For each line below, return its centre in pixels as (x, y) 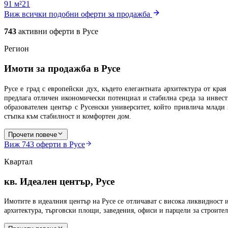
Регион (17, 49)
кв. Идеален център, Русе (59, 181)
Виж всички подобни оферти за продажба (77, 14)
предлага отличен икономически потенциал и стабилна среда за (104, 98)
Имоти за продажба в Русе (62, 69)
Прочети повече (33, 134)
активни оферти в (49, 32)
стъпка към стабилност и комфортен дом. (68, 116)
